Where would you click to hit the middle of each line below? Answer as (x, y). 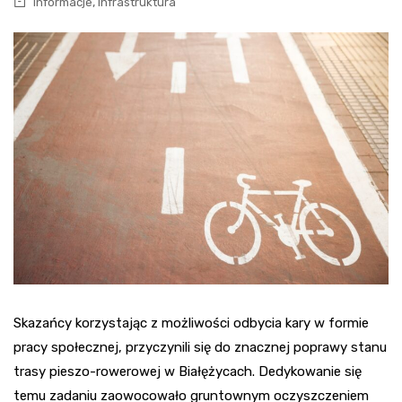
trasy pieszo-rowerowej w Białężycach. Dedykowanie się (188, 371)
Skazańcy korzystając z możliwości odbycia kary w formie (191, 323)
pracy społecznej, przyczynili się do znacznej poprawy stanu (200, 347)
